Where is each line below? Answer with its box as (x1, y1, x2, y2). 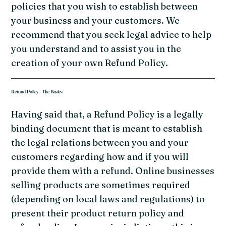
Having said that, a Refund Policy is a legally (11, 108, 204, 120)
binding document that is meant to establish (11, 122, 203, 134)
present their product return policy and (11, 207, 185, 219)
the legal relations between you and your (11, 136, 189, 148)
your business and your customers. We (11, 15, 180, 27)
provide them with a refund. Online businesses (11, 164, 215, 177)
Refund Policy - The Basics (11, 88, 64, 95)
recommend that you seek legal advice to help (11, 29, 212, 41)
